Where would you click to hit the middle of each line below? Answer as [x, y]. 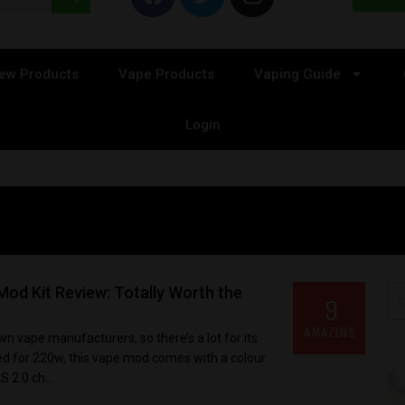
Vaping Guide [298, 74]
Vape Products [166, 74]
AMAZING [329, 332]
